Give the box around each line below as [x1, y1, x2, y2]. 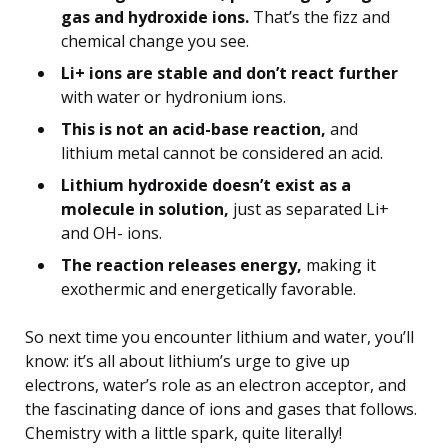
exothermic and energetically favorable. [61, 278, 356, 301]
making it [302, 254, 376, 277]
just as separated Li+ [229, 198, 389, 221]
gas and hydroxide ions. [61, 6, 249, 29]
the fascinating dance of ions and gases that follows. [25, 398, 417, 421]
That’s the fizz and [249, 6, 390, 29]
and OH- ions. [61, 222, 162, 245]
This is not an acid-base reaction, [61, 118, 326, 141]
